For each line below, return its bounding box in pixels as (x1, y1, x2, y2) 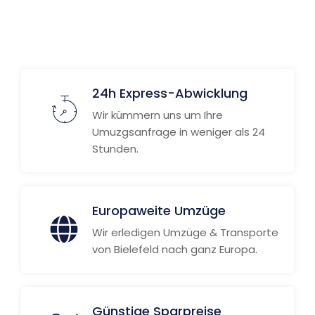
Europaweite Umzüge (92, 202, 226, 219)
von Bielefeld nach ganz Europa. (92, 242, 257, 257)
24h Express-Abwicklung (92, 84, 247, 102)
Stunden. (92, 141, 139, 156)
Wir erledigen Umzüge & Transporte (92, 225, 278, 240)
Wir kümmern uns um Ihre (92, 108, 223, 122)
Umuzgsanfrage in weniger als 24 (92, 124, 265, 139)
